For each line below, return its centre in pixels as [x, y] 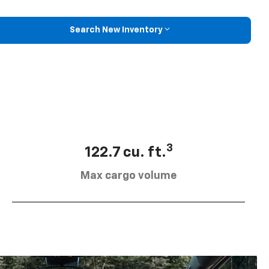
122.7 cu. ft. [125, 152]
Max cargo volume [128, 176]
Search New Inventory [116, 30]
